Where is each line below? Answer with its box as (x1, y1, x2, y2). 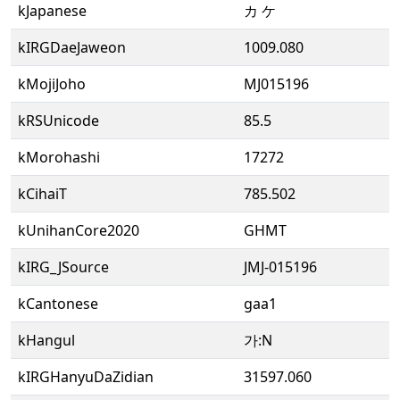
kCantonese (18, 294, 98, 313)
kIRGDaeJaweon (18, 37, 126, 57)
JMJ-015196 (244, 257, 317, 277)
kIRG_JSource (18, 257, 109, 277)
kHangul (18, 330, 75, 350)
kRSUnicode (18, 111, 99, 130)
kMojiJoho (18, 74, 86, 94)
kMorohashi (18, 147, 100, 167)
